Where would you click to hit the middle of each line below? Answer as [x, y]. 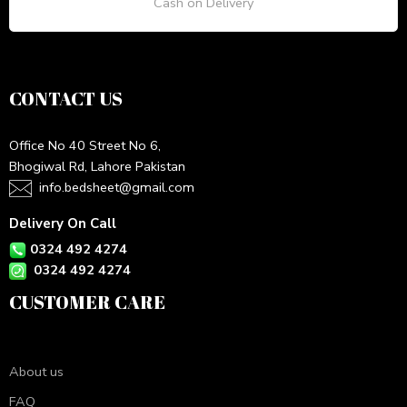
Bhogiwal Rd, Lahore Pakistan [97, 167]
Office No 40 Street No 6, [85, 146]
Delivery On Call [63, 224]
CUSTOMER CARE [87, 302]
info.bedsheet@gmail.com [117, 188]
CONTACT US [66, 99]
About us [36, 371]
